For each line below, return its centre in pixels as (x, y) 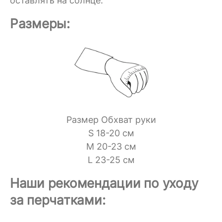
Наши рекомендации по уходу (104, 183)
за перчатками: (58, 200)
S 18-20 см (111, 133)
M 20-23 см (111, 147)
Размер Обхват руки (111, 120)
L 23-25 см (111, 160)
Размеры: (40, 24)
